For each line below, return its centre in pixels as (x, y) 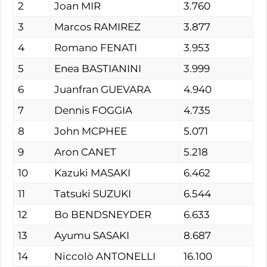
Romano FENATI (96, 47)
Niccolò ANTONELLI (105, 256)
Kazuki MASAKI (93, 173)
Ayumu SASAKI (92, 235)
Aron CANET (86, 152)
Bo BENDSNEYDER (103, 214)
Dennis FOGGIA (94, 110)
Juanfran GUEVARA (103, 89)
